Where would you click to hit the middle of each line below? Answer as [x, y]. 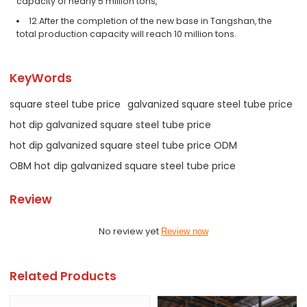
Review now [185, 231]
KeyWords [41, 78]
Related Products [63, 277]
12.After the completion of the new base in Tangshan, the [150, 21]
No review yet [130, 231]
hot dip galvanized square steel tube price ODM [124, 145]
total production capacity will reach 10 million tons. [127, 34]
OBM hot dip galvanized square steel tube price [123, 165]
